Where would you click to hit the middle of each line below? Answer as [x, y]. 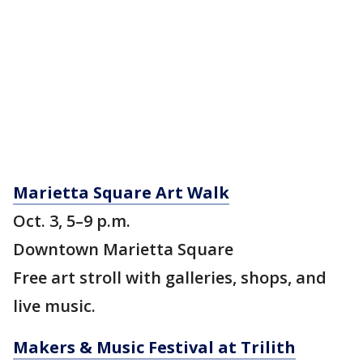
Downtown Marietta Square [123, 250]
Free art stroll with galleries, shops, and [170, 278]
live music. [54, 306]
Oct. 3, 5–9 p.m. [72, 221]
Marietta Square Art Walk [121, 193]
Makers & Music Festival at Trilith [154, 348]
